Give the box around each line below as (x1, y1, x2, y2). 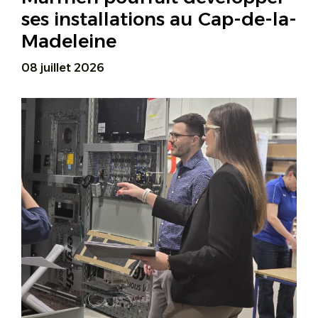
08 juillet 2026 (21, 60, 104, 75)
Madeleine (21, 29, 116, 53)
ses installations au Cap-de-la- (21, 7, 297, 31)
